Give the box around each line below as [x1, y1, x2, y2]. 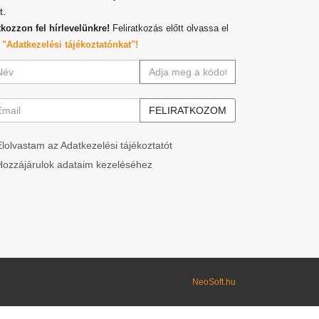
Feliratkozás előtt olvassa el [113, 23, 229, 34]
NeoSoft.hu [192, 277, 236, 288]
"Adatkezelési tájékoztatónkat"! [2, 39, 138, 51]
